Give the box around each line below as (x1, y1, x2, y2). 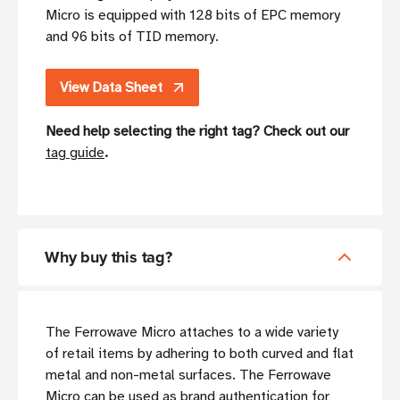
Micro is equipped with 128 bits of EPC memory (46, 5, 340, 24)
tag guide (46, 143, 104, 162)
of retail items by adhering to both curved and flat (46, 344, 354, 362)
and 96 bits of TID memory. (46, 27, 219, 46)
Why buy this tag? (45, 245, 172, 269)
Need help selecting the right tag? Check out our (46, 121, 349, 140)
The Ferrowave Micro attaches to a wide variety (46, 322, 338, 341)
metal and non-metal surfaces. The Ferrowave (46, 365, 331, 384)
